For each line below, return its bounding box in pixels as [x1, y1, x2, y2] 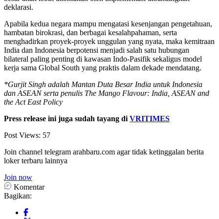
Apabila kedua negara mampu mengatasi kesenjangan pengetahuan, [4, 19, 212, 28]
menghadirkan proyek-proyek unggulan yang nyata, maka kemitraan [4, 37, 215, 45]
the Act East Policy [4, 97, 63, 106]
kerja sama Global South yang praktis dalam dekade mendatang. [4, 63, 201, 72]
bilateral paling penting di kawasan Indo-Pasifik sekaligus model [4, 54, 202, 63]
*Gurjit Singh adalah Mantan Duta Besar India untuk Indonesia [4, 80, 202, 88]
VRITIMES [130, 114, 170, 123]
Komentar [12, 182, 44, 191]
